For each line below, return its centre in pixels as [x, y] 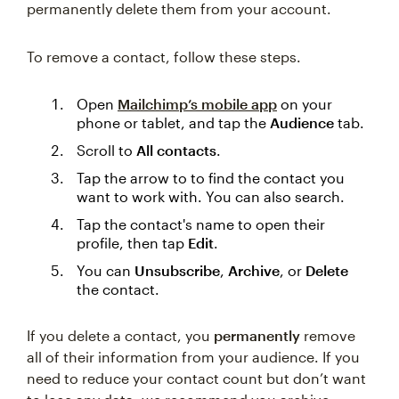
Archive [254, 270]
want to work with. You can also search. [211, 196]
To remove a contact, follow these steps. [164, 57]
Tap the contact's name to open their [201, 224]
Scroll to [106, 150]
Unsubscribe [177, 270]
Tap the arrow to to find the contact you [211, 178]
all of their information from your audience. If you [193, 357]
